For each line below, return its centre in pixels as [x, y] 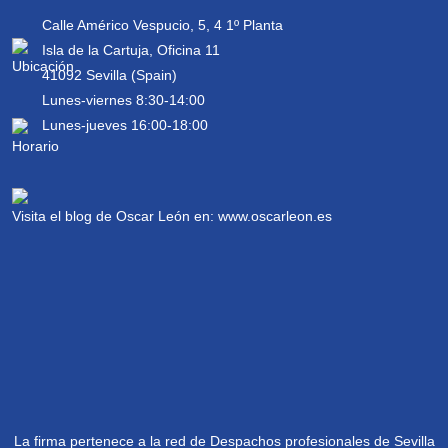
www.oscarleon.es [275, 216]
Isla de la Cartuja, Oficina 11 [131, 50]
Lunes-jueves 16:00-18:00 [125, 125]
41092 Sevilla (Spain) [109, 75]
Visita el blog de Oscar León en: [115, 216]
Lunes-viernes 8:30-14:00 [123, 100]
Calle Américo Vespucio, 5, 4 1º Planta [162, 25]
